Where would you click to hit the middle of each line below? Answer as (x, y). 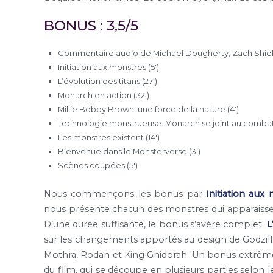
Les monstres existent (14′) (109, 137)
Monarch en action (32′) (104, 95)
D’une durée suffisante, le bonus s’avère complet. (155, 225)
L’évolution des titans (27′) (108, 81)
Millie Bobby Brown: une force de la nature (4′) (149, 109)
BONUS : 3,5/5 (91, 26)
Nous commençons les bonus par (125, 194)
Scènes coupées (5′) (98, 165)
